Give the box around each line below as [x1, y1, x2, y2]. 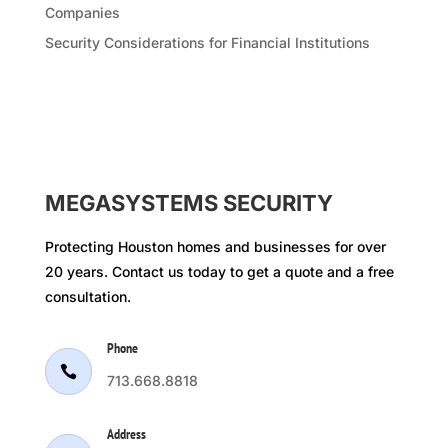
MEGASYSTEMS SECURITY [44, 190, 333, 217]
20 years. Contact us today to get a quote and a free [44, 263, 394, 281]
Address [106, 425, 146, 444]
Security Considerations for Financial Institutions [44, 34, 370, 52]
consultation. [44, 288, 135, 306]
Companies [44, 4, 120, 22]
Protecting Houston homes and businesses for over [44, 238, 386, 256]
